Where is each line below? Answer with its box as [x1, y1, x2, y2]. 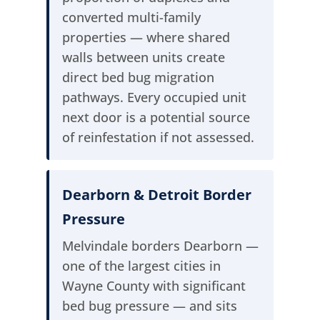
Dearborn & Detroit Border [61, 185, 251, 205]
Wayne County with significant [61, 277, 246, 295]
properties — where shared [61, 29, 230, 46]
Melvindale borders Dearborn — [61, 237, 259, 255]
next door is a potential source [61, 109, 250, 126]
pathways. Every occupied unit [61, 89, 246, 106]
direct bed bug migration [61, 69, 214, 86]
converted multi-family [61, 9, 201, 26]
